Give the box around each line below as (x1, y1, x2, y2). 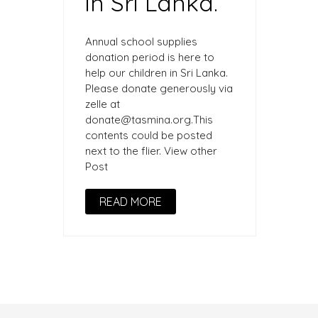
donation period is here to (85, 50, 214, 64)
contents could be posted (85, 128, 212, 142)
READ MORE (99, 194, 162, 209)
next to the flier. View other (85, 143, 217, 158)
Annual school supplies (85, 34, 197, 48)
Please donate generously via (85, 81, 233, 95)
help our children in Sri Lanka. (85, 65, 228, 79)
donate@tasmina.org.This (85, 112, 213, 126)
